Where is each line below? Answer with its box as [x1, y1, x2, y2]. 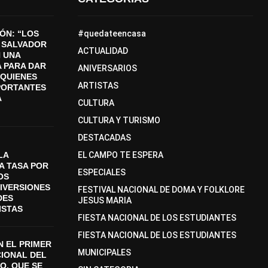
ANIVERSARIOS [77, 63, 137, 73]
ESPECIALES [77, 167, 126, 177]
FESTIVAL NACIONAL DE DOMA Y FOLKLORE [77, 184, 245, 194]
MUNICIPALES [77, 247, 131, 257]
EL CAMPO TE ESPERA [77, 150, 163, 160]
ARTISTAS [77, 80, 118, 90]
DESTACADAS [77, 132, 131, 142]
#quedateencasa [77, 28, 146, 38]
